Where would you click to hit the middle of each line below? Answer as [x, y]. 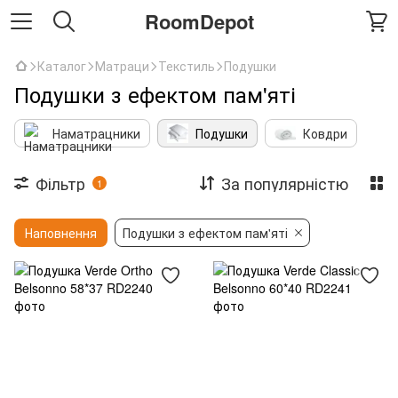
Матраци [122, 66]
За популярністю [285, 183]
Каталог [62, 66]
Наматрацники [96, 133]
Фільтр [60, 183]
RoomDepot [199, 21]
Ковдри [325, 133]
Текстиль [187, 66]
